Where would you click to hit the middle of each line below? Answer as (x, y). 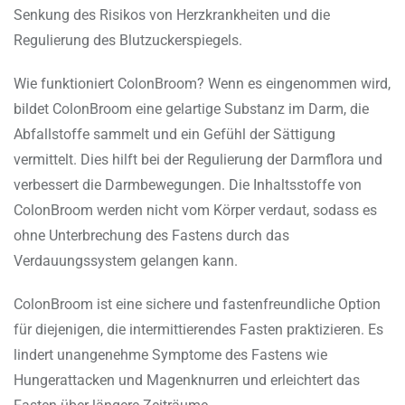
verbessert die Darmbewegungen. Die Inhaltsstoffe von (188, 185)
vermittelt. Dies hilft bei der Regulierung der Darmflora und (198, 160)
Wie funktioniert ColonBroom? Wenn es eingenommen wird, (202, 84)
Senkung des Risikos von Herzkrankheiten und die (172, 15)
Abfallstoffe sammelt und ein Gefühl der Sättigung (174, 135)
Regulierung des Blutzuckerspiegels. (128, 41)
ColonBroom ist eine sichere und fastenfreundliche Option (197, 305)
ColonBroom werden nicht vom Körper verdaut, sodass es (195, 211)
